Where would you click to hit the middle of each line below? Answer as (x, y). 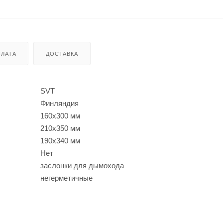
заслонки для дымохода (82, 165)
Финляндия (59, 103)
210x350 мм (60, 128)
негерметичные (66, 178)
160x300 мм (60, 115)
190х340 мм (60, 140)
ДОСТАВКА (62, 54)
